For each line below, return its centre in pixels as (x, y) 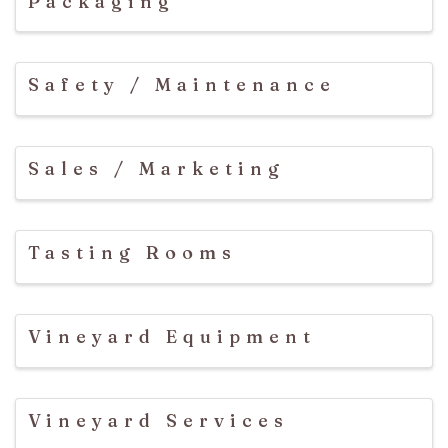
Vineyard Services (158, 420)
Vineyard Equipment (172, 336)
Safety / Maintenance (182, 85)
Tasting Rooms (132, 253)
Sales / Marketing (156, 169)
